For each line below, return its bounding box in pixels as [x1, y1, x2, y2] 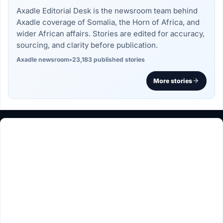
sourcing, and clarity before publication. [16, 40, 158, 50]
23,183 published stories [72, 56, 145, 64]
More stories [153, 77, 193, 85]
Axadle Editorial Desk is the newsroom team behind [16, 6, 198, 16]
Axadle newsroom [16, 56, 70, 64]
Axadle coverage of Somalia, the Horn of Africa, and [16, 17, 200, 27]
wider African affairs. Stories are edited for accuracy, [16, 29, 205, 39]
